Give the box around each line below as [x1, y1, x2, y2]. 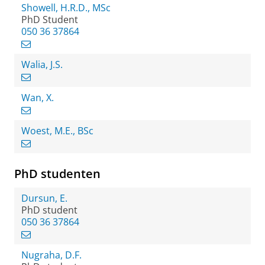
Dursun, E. [21, 192, 67, 205]
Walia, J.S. [21, 58, 63, 71]
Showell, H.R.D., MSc [21, 1, 111, 14]
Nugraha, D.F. [21, 248, 82, 261]
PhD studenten [14, 166, 101, 182]
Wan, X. [21, 91, 54, 104]
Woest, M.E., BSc [21, 124, 93, 137]
